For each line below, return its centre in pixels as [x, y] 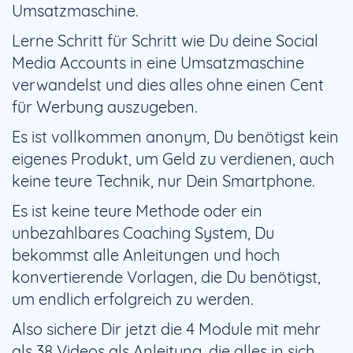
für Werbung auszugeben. [105, 106]
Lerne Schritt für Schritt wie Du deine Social [165, 40]
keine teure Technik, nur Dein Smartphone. [163, 180]
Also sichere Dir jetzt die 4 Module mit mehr [166, 329]
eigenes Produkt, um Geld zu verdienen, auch [173, 158]
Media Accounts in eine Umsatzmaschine [158, 62]
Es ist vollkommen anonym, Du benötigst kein [175, 136]
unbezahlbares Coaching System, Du [143, 232]
